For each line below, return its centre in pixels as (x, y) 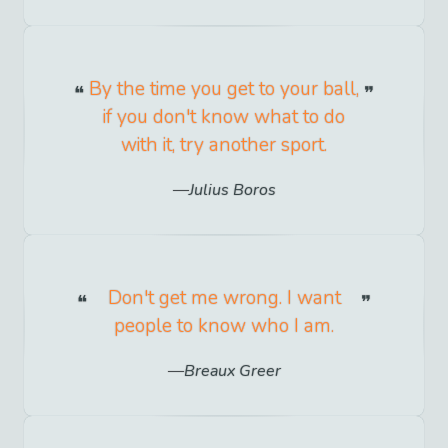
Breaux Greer (232, 371)
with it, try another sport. (224, 145)
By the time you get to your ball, (224, 89)
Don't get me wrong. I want (224, 298)
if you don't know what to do (224, 117)
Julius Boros (232, 190)
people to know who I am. (224, 326)
